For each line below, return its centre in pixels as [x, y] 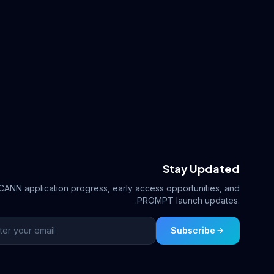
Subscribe [193, 231]
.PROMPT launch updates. [187, 201]
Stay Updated [201, 169]
